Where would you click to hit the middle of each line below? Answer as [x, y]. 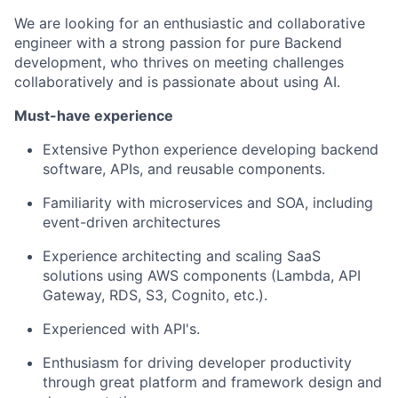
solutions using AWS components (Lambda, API [202, 275]
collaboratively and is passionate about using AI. [177, 82]
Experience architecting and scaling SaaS [182, 256]
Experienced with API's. [121, 329]
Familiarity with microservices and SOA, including [208, 203]
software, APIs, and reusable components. [184, 169]
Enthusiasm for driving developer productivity [197, 362]
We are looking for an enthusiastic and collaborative [190, 23]
